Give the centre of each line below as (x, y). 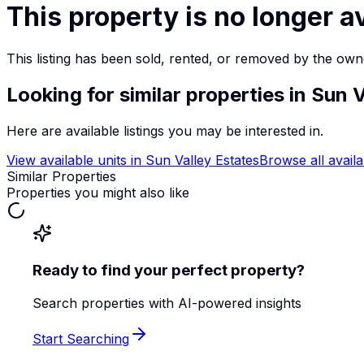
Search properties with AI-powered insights (167, 303)
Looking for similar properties (145, 94)
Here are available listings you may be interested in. (165, 130)
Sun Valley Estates (202, 160)
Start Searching (81, 339)
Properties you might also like (98, 192)
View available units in (76, 160)
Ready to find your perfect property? (169, 271)
